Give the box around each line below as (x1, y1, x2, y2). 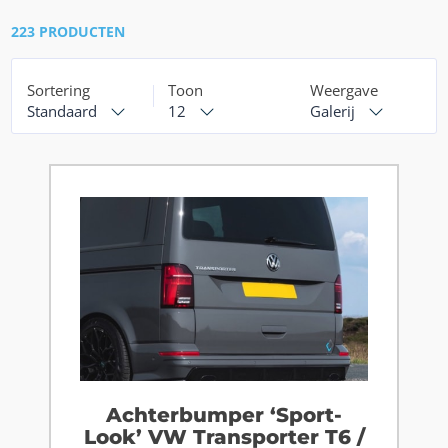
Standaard (27, 101, 98, 122)
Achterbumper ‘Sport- (106, 403, 342, 428)
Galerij (309, 101, 355, 122)
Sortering (27, 80, 91, 101)
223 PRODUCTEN (11, 22, 126, 42)
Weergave (309, 80, 378, 101)
